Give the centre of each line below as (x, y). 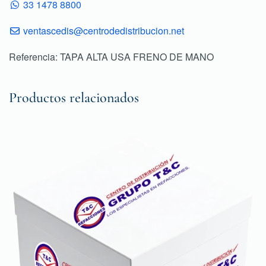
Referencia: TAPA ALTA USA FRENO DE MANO (111, 57)
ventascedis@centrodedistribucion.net (104, 31)
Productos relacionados (74, 98)
